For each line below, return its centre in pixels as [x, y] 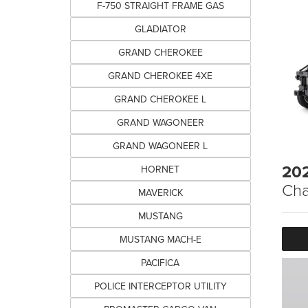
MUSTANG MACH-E [160, 239]
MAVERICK [160, 192]
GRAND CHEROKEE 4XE [161, 76]
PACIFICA [161, 263]
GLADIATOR [160, 29]
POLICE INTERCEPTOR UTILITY [160, 286]
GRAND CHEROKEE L [161, 99]
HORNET [161, 169]
